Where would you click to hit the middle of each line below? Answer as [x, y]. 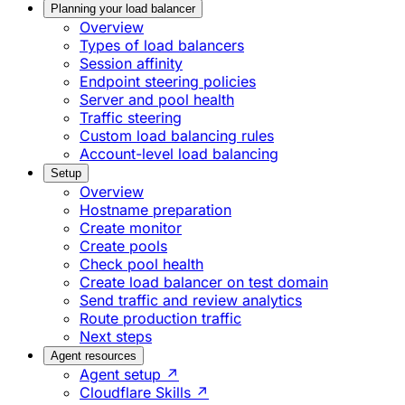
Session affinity [131, 64]
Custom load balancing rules [177, 136]
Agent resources [94, 356]
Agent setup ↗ [129, 375]
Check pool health [141, 264]
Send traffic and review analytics [191, 301]
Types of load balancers [162, 46]
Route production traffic [160, 319]
